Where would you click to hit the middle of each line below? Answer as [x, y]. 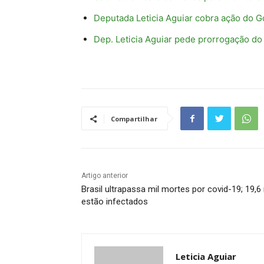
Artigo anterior [105, 176]
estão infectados [115, 202]
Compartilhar [134, 119]
